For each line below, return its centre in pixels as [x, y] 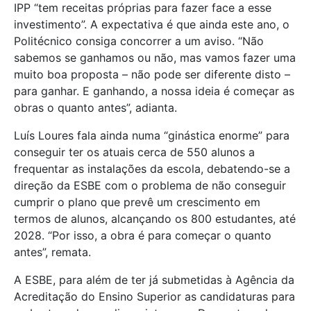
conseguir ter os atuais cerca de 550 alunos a [134, 152]
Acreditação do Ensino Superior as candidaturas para [154, 296]
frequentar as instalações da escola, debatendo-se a [152, 168]
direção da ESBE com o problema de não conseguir [150, 185]
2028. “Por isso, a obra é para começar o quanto [143, 235]
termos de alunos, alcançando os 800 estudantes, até [155, 218]
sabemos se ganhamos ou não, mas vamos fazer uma [155, 57]
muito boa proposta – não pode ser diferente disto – [152, 74]
